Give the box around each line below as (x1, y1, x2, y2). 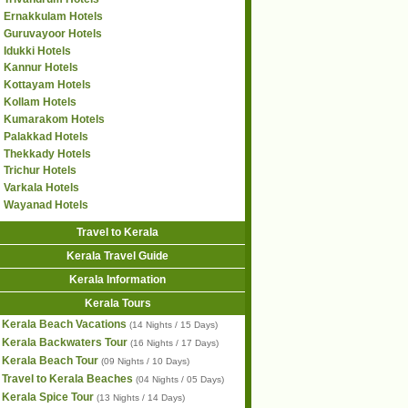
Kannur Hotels (4, 61, 78, 75)
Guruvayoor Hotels (4, 26, 102, 40)
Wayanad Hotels (4, 199, 88, 212)
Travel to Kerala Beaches (2, 372, 133, 386)
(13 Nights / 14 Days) (97, 393, 185, 403)
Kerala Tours (84, 296, 151, 310)
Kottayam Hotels (4, 78, 91, 92)
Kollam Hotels (4, 96, 76, 109)
